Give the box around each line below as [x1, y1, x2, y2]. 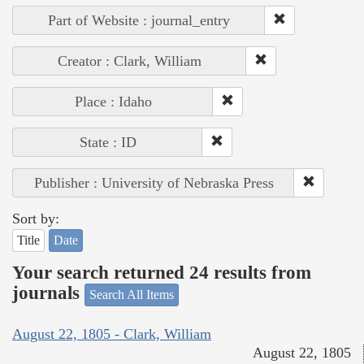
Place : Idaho [74, 93, 152, 110]
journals [12, 283, 84, 304]
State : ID [79, 133, 136, 150]
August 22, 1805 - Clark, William [12, 326, 211, 343]
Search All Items [89, 287, 174, 301]
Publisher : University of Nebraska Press [33, 174, 274, 191]
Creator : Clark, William [58, 52, 201, 69]
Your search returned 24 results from [12, 262, 311, 284]
